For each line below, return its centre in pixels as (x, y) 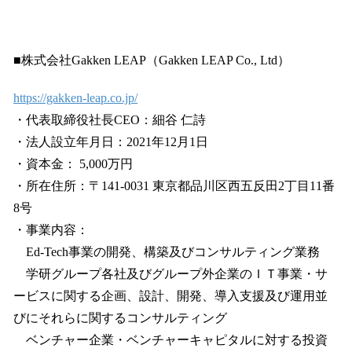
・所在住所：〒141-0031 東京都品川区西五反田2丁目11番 (174, 186)
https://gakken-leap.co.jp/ (75, 98)
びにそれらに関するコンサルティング (120, 318)
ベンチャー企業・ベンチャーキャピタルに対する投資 (170, 340)
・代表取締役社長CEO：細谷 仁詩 (110, 120)
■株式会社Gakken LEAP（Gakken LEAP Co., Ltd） (152, 60)
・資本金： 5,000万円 (73, 164)
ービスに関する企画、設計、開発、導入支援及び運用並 (170, 296)
